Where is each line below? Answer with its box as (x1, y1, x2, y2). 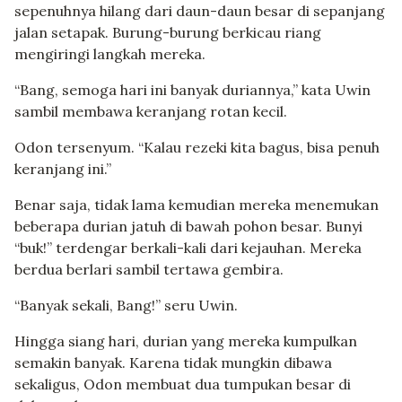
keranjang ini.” (14, 160, 111, 179)
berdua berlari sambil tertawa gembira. (14, 260, 284, 279)
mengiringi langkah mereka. (14, 45, 205, 64)
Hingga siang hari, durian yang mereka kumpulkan (14, 332, 357, 351)
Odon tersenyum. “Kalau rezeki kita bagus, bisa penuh (14, 138, 380, 157)
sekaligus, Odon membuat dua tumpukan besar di (14, 375, 351, 394)
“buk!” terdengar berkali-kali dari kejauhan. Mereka (14, 239, 362, 258)
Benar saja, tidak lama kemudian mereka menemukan (14, 196, 379, 214)
